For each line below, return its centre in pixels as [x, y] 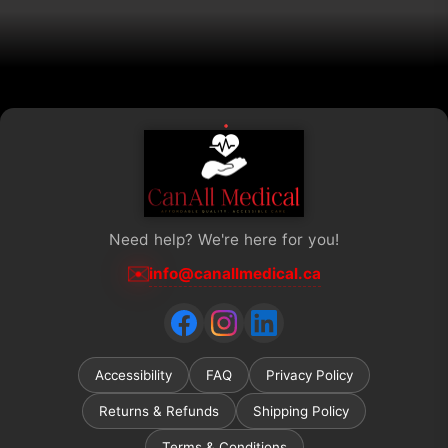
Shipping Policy [301, 411]
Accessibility [133, 375]
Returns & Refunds [159, 411]
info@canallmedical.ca [235, 273]
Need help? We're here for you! [224, 239]
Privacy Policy [309, 375]
